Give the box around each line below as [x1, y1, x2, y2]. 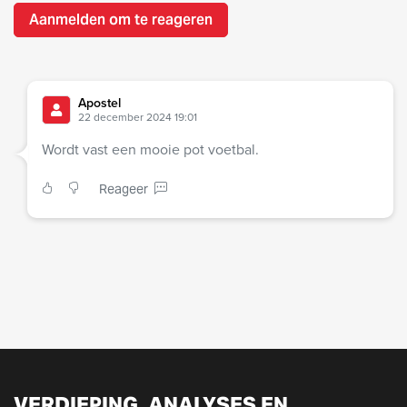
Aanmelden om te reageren [29, 10, 213, 30]
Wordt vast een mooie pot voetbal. [42, 139, 259, 161]
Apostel [78, 94, 121, 114]
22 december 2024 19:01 [78, 109, 197, 126]
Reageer [99, 181, 148, 198]
